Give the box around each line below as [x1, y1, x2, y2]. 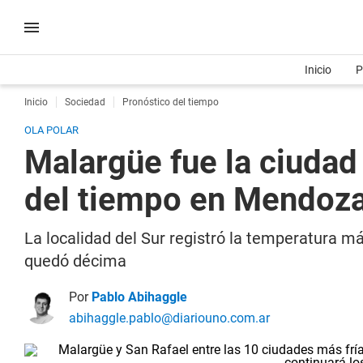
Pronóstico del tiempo [122, 96, 219, 108]
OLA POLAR [24, 124, 79, 136]
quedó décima [24, 251, 126, 271]
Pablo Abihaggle [92, 289, 187, 305]
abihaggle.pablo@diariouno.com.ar [69, 310, 270, 326]
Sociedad [65, 96, 105, 108]
